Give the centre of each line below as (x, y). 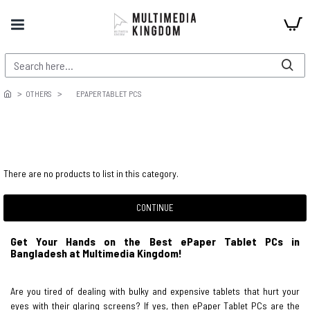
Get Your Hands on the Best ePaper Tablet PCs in (155, 241)
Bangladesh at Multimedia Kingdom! (96, 253)
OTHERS (39, 93)
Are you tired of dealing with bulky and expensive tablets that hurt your (155, 291)
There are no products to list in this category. (91, 173)
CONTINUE (155, 207)
